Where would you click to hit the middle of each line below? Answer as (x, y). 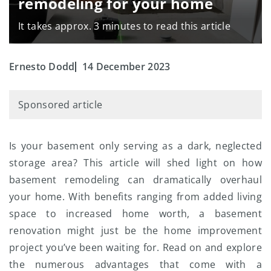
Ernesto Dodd (42, 67)
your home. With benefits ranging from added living (135, 197)
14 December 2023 (126, 67)
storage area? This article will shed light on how (135, 163)
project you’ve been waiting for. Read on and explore (135, 248)
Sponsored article (60, 105)
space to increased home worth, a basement (135, 214)
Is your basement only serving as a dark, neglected (135, 146)
